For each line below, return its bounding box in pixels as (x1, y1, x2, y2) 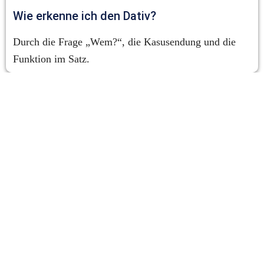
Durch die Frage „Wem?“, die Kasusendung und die (13, 36, 236, 48)
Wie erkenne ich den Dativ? (13, 9, 156, 24)
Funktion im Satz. (13, 53, 90, 65)
